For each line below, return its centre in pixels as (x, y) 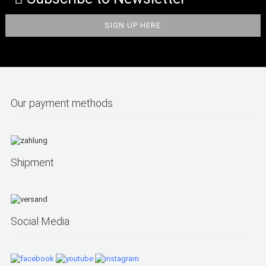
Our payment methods (61, 103)
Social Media (40, 221)
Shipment (32, 162)
